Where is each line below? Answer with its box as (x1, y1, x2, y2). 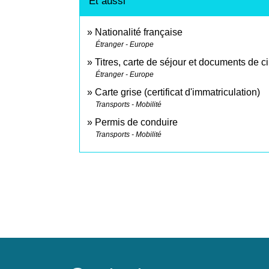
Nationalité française (95, 27, 183, 38)
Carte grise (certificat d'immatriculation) (95, 87, 260, 98)
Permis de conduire (95, 117, 178, 128)
